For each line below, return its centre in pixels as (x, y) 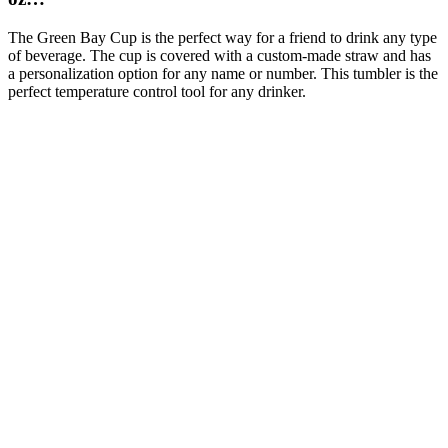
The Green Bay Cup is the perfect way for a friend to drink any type (222, 37)
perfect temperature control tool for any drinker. (157, 91)
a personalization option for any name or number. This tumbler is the (223, 73)
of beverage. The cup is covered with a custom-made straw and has (219, 55)
